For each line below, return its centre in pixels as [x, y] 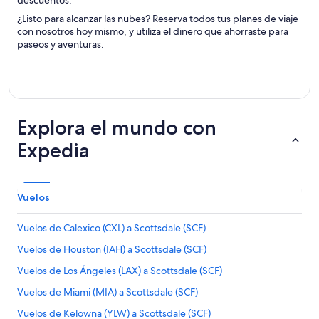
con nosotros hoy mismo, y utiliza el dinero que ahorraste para [153, 31]
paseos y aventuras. [61, 44]
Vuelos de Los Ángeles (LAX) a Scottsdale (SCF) [120, 271]
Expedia [53, 150]
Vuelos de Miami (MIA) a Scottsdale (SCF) [108, 292]
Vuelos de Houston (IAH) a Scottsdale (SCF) [112, 249]
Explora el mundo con [117, 127]
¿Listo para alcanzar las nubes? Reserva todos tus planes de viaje [158, 19]
